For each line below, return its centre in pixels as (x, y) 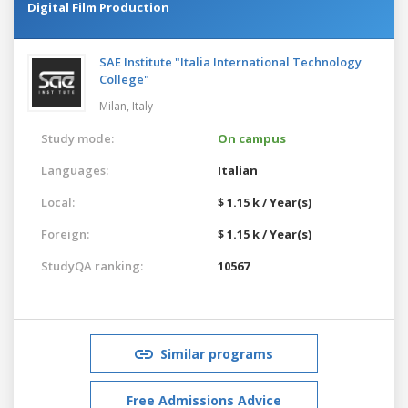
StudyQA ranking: (92, 265)
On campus (252, 138)
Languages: (75, 170)
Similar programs (217, 353)
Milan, (116, 106)
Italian (238, 170)
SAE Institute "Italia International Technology (230, 61)
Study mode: (77, 138)
